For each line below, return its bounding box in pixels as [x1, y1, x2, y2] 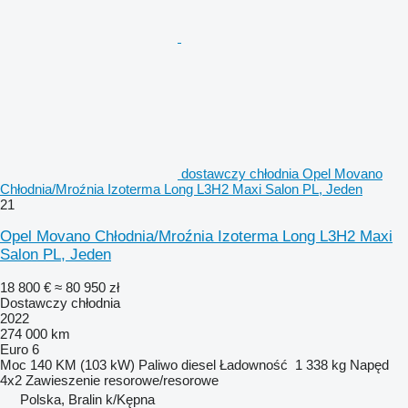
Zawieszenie [25, 372, 100, 388]
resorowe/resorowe [104, 372, 219, 388]
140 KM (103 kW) [30, 356, 135, 372]
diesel [181, 356, 216, 372]
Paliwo [138, 356, 178, 372]
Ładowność [219, 356, 288, 372]
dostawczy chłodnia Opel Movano [181, 165, 382, 181]
